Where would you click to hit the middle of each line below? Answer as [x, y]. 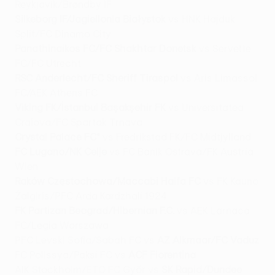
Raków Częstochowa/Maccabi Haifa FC [108, 181]
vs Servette [224, 49]
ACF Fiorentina [162, 255]
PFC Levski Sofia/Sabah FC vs [86, 240]
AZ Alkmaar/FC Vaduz [208, 240]
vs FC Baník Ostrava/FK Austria [180, 152]
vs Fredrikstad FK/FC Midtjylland [176, 137]
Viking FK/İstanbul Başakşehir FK [90, 108]
